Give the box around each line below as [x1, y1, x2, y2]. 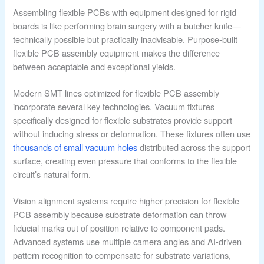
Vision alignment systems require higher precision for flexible [13, 194, 240, 207]
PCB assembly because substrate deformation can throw [13, 208, 227, 221]
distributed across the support [137, 141, 251, 154]
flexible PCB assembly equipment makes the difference [13, 47, 220, 60]
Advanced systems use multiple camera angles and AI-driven [13, 235, 242, 248]
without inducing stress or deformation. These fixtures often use [13, 127, 251, 140]
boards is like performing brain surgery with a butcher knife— [13, 19, 242, 32]
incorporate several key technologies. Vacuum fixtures [13, 100, 215, 113]
